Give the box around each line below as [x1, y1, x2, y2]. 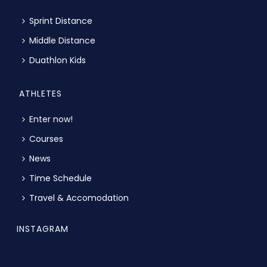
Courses [29, 133, 64, 145]
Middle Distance [29, 35, 96, 46]
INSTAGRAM [17, 223, 69, 235]
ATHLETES [19, 88, 63, 100]
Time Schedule [29, 172, 92, 184]
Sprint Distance [29, 15, 93, 27]
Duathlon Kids [29, 54, 86, 66]
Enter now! [29, 113, 73, 125]
